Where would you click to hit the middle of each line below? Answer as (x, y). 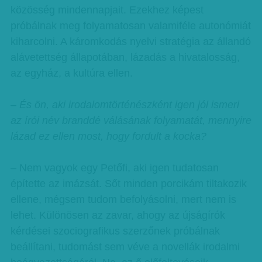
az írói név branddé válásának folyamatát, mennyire (131, 120)
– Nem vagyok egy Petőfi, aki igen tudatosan (114, 168)
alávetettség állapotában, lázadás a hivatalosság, (125, 57)
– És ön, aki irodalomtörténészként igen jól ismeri (125, 105)
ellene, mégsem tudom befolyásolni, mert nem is (123, 199)
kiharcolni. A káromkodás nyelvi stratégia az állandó (130, 42)
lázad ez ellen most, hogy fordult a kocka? (108, 136)
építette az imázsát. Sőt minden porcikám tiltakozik (128, 184)
